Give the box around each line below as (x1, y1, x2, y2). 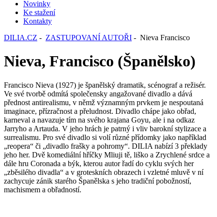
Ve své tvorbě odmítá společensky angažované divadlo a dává (4, 89, 192, 98)
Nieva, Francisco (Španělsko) (4, 52, 196, 70)
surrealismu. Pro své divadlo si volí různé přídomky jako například (4, 133, 206, 141)
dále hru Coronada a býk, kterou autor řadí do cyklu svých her (4, 159, 194, 168)
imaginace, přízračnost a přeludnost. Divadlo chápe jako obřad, (4, 107, 196, 115)
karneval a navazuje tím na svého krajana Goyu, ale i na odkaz (4, 115, 195, 124)
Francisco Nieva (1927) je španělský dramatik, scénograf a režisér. (4, 80, 206, 89)
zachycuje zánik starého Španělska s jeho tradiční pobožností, (4, 176, 191, 185)
